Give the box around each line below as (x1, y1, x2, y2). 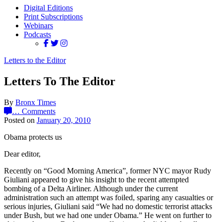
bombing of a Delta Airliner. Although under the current (4, 184, 178, 193)
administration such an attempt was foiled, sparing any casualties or (4, 193, 213, 202)
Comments (22, 107, 55, 115)
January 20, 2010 (37, 115, 91, 124)
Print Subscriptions (24, 12, 83, 21)
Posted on (4, 115, 37, 124)
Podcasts (24, 30, 51, 39)
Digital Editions (24, 3, 73, 12)
